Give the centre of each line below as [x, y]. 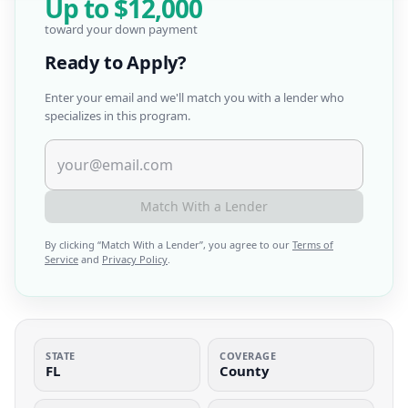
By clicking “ [73, 245]
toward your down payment [121, 29]
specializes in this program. [117, 116]
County [245, 371]
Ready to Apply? [116, 62]
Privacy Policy [135, 259]
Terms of [313, 245]
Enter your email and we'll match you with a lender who [194, 97]
